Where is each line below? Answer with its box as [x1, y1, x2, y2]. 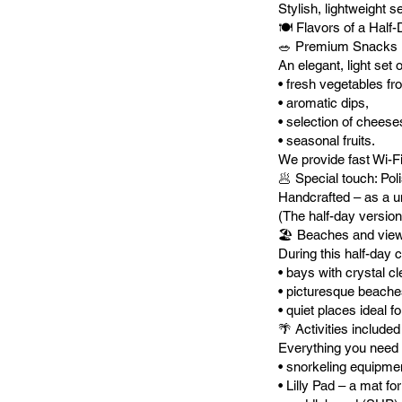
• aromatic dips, [277, 94, 369, 110]
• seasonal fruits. [277, 132, 375, 148]
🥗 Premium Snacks [277, 38, 398, 54]
